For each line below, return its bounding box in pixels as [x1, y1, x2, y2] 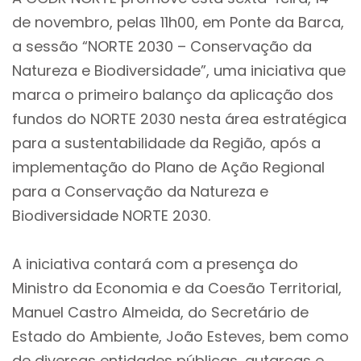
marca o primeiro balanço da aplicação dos [12, 85, 334, 105]
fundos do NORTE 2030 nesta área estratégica [12, 109, 346, 129]
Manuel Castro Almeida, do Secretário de [12, 302, 309, 322]
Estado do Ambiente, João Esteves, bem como [12, 326, 349, 346]
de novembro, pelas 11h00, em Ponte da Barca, [12, 12, 344, 32]
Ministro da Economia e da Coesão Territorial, [12, 278, 342, 298]
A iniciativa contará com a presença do [12, 254, 298, 274]
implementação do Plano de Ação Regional [12, 157, 325, 177]
